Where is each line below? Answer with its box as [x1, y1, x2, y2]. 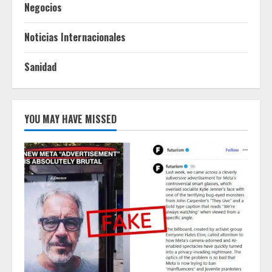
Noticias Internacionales [24, 30, 126, 45]
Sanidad [24, 59, 56, 75]
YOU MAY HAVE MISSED [24, 112, 117, 127]
